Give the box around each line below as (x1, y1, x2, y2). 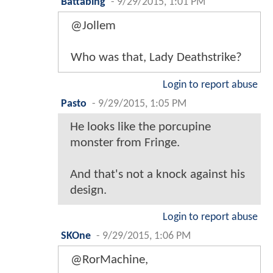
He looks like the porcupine (70, 121, 211, 134)
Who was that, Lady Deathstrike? (71, 51, 242, 65)
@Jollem (71, 19, 116, 33)
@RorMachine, (71, 253, 148, 267)
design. (70, 184, 107, 197)
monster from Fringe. (70, 136, 180, 150)
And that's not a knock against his (70, 168, 245, 182)
